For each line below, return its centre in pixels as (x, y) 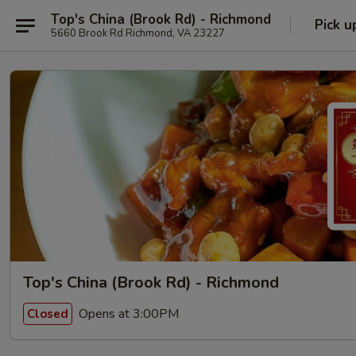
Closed (48, 313)
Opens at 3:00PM (127, 313)
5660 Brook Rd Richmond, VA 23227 (138, 33)
